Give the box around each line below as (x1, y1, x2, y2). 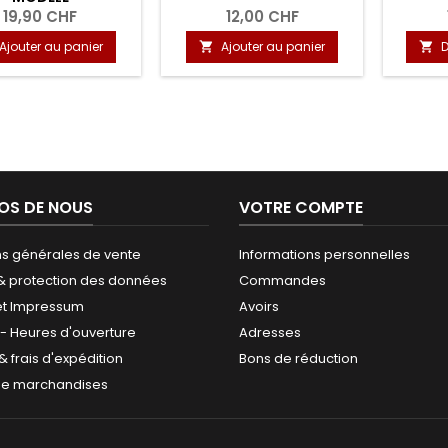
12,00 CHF (225, 5, 299, 27)
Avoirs (239, 296, 279, 316)
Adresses (239, 322, 301, 342)
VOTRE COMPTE (239, 195, 363, 219)
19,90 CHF (3, 5, 77, 27)
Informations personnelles (239, 244, 410, 264)
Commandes (239, 270, 326, 290)
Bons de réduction (239, 348, 358, 368)
